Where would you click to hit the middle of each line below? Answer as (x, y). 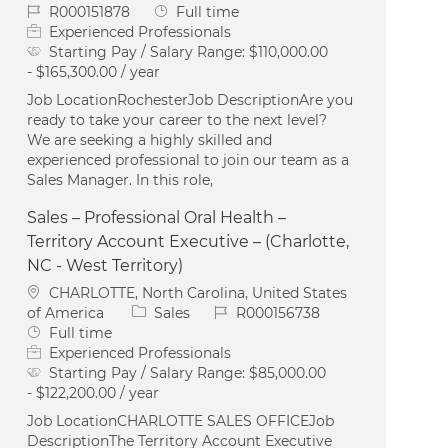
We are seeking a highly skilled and (150, 139)
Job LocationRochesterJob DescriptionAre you (190, 99)
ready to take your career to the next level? (177, 119)
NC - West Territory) (105, 265)
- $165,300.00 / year (94, 71)
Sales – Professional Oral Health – (157, 217)
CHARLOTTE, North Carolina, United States (198, 292)
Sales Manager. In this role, (120, 179)
